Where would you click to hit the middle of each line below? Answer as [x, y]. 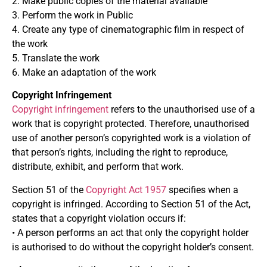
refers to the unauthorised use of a [183, 110]
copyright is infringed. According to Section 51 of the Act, [131, 204]
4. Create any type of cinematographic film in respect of [128, 29]
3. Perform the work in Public [72, 15]
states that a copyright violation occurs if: [99, 218]
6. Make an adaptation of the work [84, 72]
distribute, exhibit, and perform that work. [98, 167]
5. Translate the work [56, 58]
